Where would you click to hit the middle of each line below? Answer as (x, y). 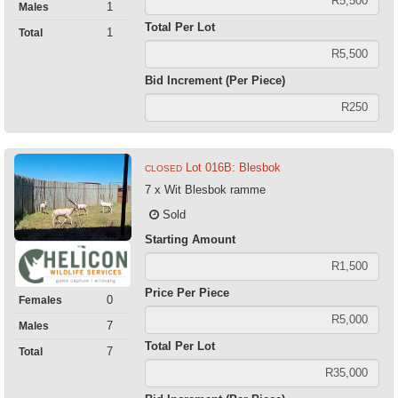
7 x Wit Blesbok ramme (205, 189)
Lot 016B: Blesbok (233, 167)
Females (40, 301)
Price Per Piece (187, 292)
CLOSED (163, 168)
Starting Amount (190, 239)
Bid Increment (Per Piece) (215, 80)
